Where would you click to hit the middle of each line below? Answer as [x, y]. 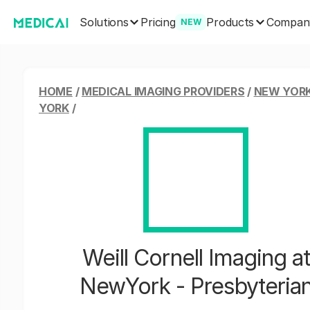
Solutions [104, 22]
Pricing [158, 22]
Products [230, 22]
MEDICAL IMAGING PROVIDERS [163, 91]
